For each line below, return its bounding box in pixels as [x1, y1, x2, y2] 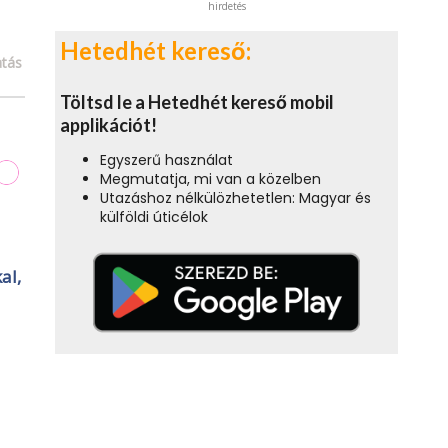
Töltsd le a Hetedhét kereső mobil [60, 91, 334, 114]
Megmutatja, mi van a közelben [100, 169, 321, 190]
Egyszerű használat [100, 150, 233, 171]
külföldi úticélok [100, 207, 208, 228]
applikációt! [60, 114, 157, 137]
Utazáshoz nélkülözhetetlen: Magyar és [100, 188, 371, 209]
